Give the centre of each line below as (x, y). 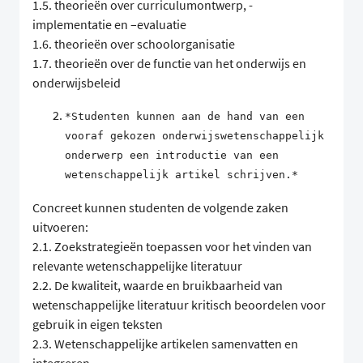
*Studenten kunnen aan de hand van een (185, 117)
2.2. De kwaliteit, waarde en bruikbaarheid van (158, 286)
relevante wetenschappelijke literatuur (137, 266)
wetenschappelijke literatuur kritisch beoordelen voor (179, 305)
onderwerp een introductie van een (172, 156)
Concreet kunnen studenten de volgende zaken (160, 208)
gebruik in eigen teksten (98, 325)
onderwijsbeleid (77, 83)
